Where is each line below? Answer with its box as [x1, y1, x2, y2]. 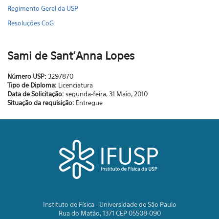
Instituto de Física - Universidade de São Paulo [43, 200, 176, 208]
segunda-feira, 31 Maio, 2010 [66, 90, 148, 98]
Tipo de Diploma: [7, 81, 58, 89]
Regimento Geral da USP [7, 4, 78, 12]
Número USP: [7, 72, 48, 80]
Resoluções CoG [7, 19, 54, 27]
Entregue [76, 99, 103, 107]
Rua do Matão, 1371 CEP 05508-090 [58, 209, 161, 217]
